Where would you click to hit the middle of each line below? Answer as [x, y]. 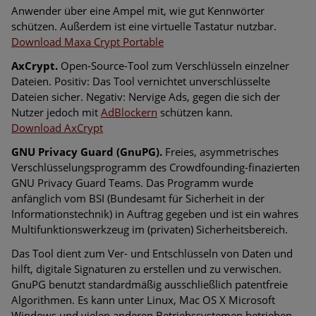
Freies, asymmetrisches [220, 152]
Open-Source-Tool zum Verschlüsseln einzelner [174, 66]
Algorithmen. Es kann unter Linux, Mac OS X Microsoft [143, 300]
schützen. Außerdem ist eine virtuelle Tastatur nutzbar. [144, 26]
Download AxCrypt [57, 128]
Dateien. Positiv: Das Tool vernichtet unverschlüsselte [141, 81]
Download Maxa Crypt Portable [87, 42]
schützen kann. [195, 113]
